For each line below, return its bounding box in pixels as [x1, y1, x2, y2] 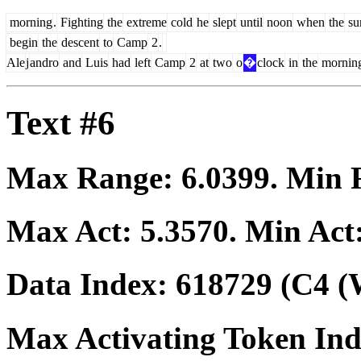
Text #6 [6, 103, 115, 142]
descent [58, 35, 99, 49]
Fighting [57, 15, 103, 29]
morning [6, 15, 52, 29]
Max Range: [6, 160, 181, 195]
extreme [123, 15, 167, 29]
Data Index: [6, 267, 176, 302]
